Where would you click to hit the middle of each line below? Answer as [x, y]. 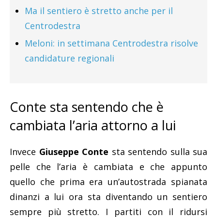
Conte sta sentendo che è [87, 107]
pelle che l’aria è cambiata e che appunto [108, 167]
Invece [24, 152]
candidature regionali [70, 58]
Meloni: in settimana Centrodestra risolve [111, 43]
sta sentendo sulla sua [158, 152]
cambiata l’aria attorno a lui [93, 125]
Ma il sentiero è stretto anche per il [99, 11]
